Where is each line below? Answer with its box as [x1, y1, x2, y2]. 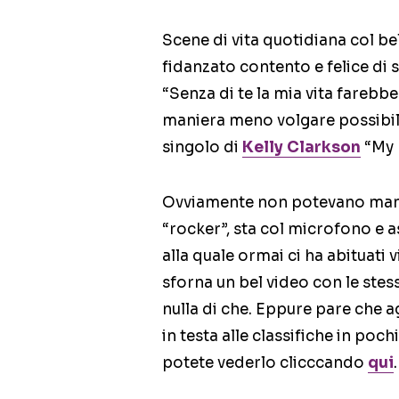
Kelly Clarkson [242, 138, 361, 158]
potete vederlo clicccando [162, 354, 368, 373]
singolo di [162, 138, 242, 158]
